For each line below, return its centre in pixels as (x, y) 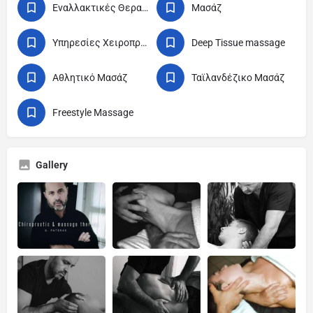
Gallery (52, 165)
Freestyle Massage (93, 112)
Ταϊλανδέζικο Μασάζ (238, 78)
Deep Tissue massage (238, 43)
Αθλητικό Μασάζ (90, 78)
